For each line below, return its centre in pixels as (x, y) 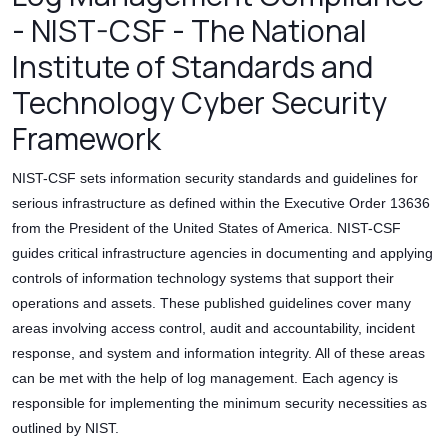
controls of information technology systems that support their (203, 278)
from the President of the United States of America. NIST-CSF (206, 228)
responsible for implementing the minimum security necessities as (219, 403)
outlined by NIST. (65, 428)
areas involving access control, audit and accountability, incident (213, 328)
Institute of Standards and (192, 67)
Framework (86, 139)
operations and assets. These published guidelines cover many (211, 303)
